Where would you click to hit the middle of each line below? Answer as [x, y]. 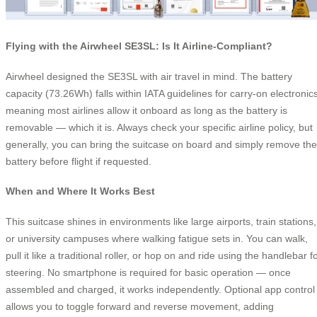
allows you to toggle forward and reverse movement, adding [140, 306]
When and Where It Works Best [80, 191]
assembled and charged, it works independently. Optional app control [160, 289]
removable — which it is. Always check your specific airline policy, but [159, 127]
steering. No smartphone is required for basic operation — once [148, 272]
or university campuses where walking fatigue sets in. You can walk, [157, 238]
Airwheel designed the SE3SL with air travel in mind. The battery [149, 76]
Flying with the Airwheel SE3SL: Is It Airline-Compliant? [139, 46]
